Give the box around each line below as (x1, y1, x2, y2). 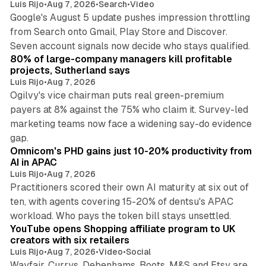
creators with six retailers (9, 234, 129, 246)
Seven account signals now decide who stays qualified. (9, 40, 250, 52)
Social (125, 246, 151, 256)
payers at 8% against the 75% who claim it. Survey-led (9, 103, 248, 115)
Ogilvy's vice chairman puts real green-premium (9, 89, 224, 101)
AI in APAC (9, 156, 57, 168)
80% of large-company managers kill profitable (9, 53, 232, 65)
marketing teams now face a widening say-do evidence (9, 118, 252, 129)
